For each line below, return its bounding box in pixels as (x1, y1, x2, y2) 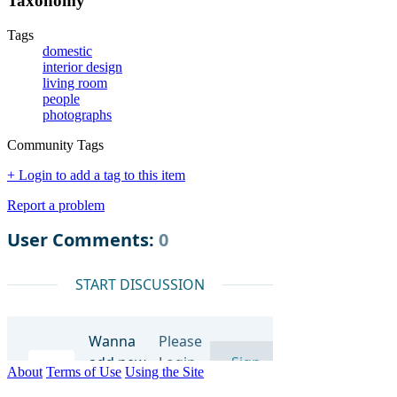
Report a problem (7, 197, 105, 213)
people (43, 90, 80, 106)
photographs (43, 106, 112, 122)
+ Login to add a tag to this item (7, 167, 185, 183)
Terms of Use (46, 363, 121, 379)
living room (43, 74, 107, 90)
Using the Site (125, 363, 204, 379)
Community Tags (7, 136, 104, 152)
